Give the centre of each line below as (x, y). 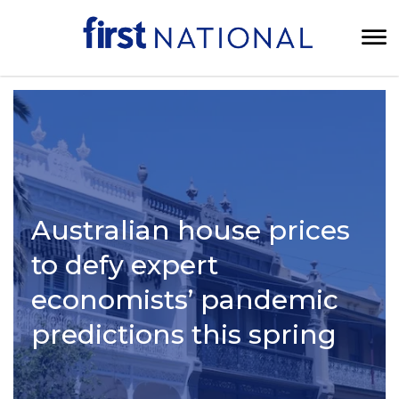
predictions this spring (184, 334)
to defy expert (125, 265)
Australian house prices (191, 230)
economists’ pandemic (185, 300)
